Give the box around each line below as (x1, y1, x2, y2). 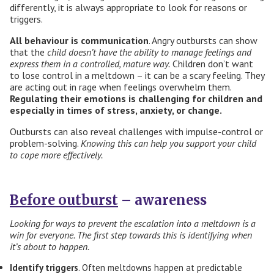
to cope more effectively (10, 149, 101, 161)
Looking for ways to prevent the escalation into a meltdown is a (10, 217, 256, 230)
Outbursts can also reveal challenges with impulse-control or (10, 125, 263, 138)
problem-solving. (10, 137, 81, 150)
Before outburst (10, 191, 118, 209)
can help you (134, 137, 186, 150)
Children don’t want (170, 57, 253, 70)
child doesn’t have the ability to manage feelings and (47, 46, 251, 59)
